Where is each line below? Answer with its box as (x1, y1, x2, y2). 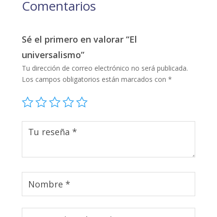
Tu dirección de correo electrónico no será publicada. (21, 63, 188, 73)
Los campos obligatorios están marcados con (21, 74, 168, 84)
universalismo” (21, 48, 84, 61)
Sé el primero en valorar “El (21, 33, 137, 45)
